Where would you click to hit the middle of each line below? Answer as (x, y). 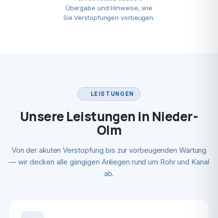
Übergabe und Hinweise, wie (109, 8)
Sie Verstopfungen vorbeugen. (109, 18)
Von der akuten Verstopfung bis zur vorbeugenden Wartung (109, 150)
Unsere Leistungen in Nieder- (109, 116)
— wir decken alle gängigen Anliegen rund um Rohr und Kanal (109, 162)
